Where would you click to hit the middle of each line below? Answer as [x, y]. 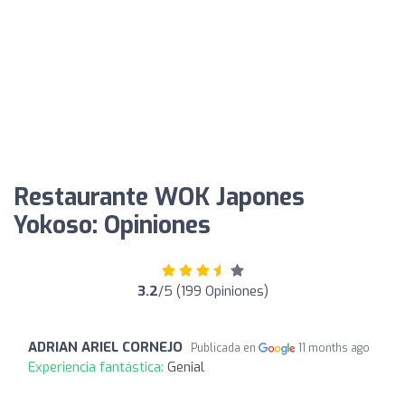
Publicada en [225, 348]
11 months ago [334, 348]
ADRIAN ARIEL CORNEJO [105, 347]
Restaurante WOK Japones [159, 198]
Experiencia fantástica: [98, 367]
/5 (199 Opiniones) [213, 291]
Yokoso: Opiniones [112, 226]
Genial [186, 367]
